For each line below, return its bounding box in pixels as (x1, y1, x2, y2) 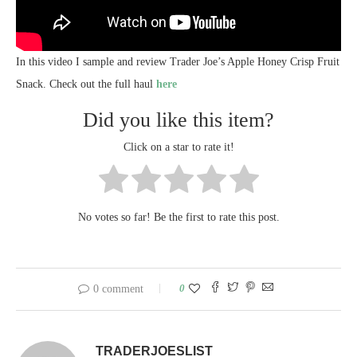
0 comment (92, 282, 143, 295)
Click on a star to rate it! (123, 141, 234, 154)
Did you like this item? (83, 108, 274, 131)
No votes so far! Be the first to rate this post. (77, 210, 280, 223)
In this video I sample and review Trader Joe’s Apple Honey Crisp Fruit (16, 55, 339, 68)
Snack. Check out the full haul (16, 77, 156, 90)
